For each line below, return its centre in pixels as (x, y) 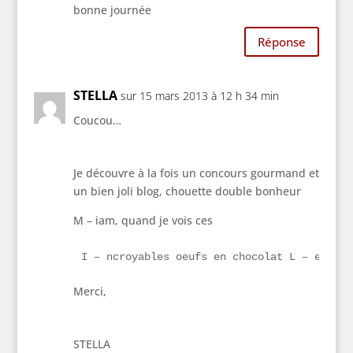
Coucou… (97, 121)
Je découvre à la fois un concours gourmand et (196, 173)
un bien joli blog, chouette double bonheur (187, 191)
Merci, (89, 292)
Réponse (282, 41)
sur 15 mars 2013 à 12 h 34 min (199, 96)
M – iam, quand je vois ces (143, 221)
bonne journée (112, 10)
